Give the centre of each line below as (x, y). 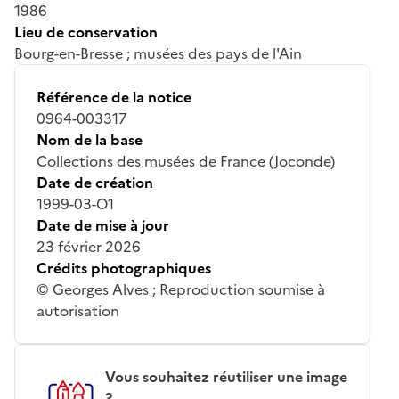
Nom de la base (90, 139)
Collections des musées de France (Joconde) (186, 161)
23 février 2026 (89, 246)
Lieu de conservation (86, 32)
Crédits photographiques (124, 268)
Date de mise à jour (103, 225)
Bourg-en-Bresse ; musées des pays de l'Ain (158, 53)
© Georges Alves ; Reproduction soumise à (181, 289)
